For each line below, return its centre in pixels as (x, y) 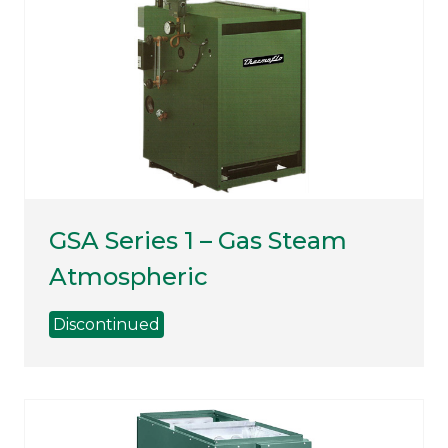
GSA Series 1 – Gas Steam (198, 241)
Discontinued (106, 325)
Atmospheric (128, 277)
